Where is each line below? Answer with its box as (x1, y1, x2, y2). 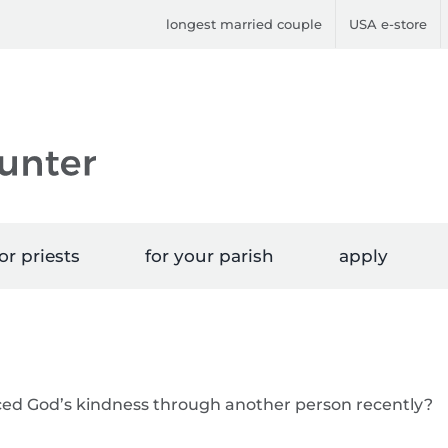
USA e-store (349, 15, 428, 32)
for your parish (145, 246, 274, 266)
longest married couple (166, 15, 323, 32)
